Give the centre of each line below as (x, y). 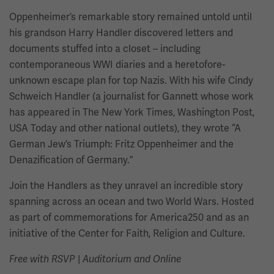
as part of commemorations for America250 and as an (129, 217)
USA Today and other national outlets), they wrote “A (125, 128)
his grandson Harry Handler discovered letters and (121, 33)
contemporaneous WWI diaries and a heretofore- (117, 65)
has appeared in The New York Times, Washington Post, (132, 112)
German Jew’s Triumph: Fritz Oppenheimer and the (121, 144)
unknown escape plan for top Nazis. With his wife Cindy (131, 80)
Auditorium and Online (132, 259)
